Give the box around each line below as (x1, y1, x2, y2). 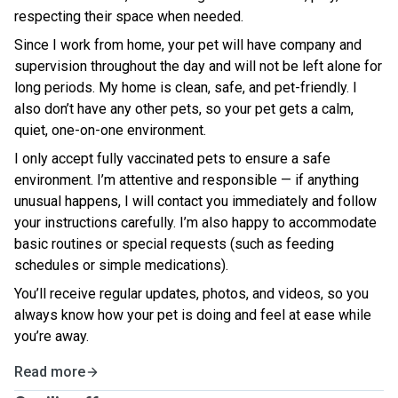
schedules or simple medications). (14, 257, 228, 274)
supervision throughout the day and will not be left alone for (14, 58, 382, 75)
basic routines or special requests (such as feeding (14, 235, 334, 252)
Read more (14, 363, 85, 380)
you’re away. (14, 328, 89, 345)
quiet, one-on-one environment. (14, 122, 206, 139)
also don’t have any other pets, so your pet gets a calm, (14, 100, 354, 117)
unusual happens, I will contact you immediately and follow (14, 193, 377, 210)
